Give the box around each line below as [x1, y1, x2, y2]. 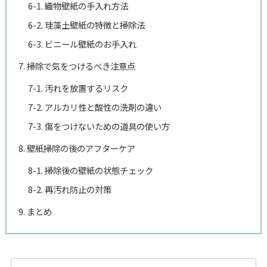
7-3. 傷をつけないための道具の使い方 [27, 119, 170, 132]
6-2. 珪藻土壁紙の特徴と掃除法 [27, 18, 145, 31]
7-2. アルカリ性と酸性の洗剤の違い [27, 100, 162, 113]
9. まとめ [18, 204, 52, 218]
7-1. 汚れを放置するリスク [27, 81, 128, 94]
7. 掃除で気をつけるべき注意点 [18, 59, 135, 72]
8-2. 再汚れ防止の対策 [27, 182, 111, 195]
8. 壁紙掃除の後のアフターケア [18, 141, 135, 154]
